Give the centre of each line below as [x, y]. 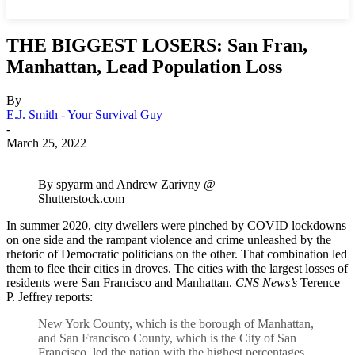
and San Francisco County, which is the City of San [167, 338]
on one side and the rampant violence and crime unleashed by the [169, 239]
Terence [319, 282]
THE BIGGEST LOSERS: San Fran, [157, 45]
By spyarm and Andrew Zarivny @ [127, 184]
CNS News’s [266, 282]
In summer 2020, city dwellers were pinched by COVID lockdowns [176, 225]
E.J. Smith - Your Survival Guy [84, 114]
